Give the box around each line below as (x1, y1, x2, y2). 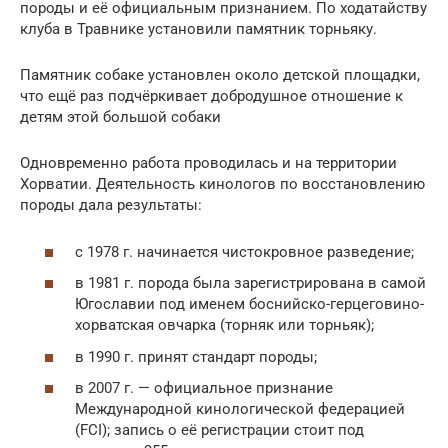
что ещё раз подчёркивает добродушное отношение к (20, 87, 403, 105)
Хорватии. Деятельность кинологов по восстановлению (20, 175, 425, 193)
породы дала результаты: (20, 196, 202, 214)
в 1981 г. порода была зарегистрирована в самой (75, 274, 426, 292)
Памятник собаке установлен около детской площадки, (20, 66, 420, 84)
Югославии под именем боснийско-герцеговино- (75, 295, 424, 313)
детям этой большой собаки (20, 108, 221, 126)
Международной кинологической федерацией (75, 400, 405, 418)
